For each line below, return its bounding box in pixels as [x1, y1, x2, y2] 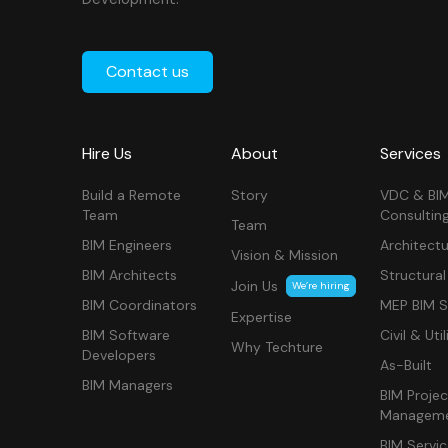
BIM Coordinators [82, 296, 198, 314]
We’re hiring [292, 279, 351, 292]
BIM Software [82, 326, 171, 344]
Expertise [231, 308, 293, 326]
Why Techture [231, 338, 324, 356]
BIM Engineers [82, 236, 173, 254]
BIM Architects [82, 266, 178, 284]
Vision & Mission [231, 246, 339, 264]
